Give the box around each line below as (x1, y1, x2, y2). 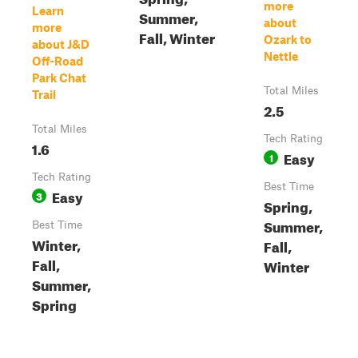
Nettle (264, 49, 298, 63)
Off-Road (32, 54, 83, 68)
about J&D (32, 37, 89, 51)
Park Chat (32, 70, 86, 85)
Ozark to (264, 32, 312, 46)
